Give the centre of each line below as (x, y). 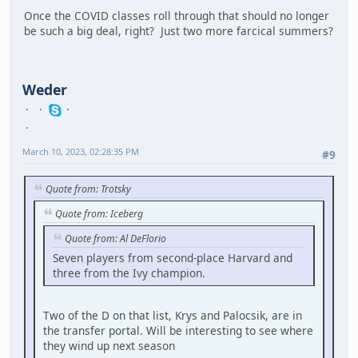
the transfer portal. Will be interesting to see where (178, 331)
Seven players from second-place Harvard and (173, 258)
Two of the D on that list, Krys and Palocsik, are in (173, 316)
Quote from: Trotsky (88, 189)
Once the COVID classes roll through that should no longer (177, 16)
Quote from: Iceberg (99, 213)
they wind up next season (109, 346)
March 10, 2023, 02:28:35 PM (81, 151)
